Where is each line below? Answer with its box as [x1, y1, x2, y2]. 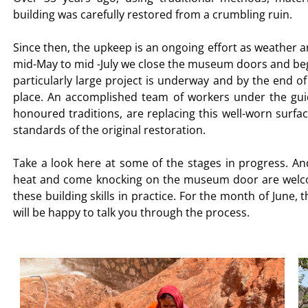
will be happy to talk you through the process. [13, 205, 250, 220]
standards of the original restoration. [13, 122, 206, 137]
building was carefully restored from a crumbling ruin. [13, 7, 298, 22]
